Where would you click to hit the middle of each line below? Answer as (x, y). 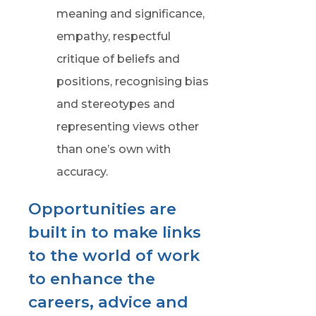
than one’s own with (113, 149)
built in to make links (114, 232)
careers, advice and (108, 302)
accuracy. (82, 172)
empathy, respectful (113, 36)
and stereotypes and (115, 104)
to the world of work (114, 255)
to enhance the (91, 279)
